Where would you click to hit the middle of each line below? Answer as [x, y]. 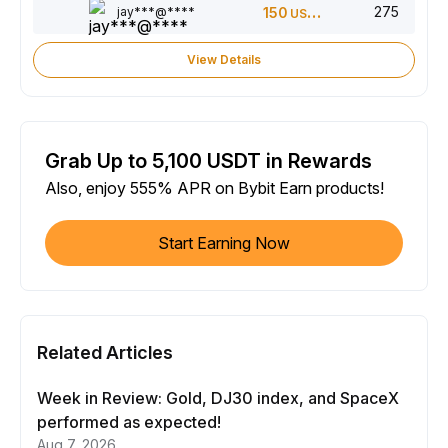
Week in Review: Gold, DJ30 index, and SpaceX [218, 398]
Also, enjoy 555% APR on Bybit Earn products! [214, 188]
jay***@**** [156, 12]
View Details [224, 60]
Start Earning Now [224, 243]
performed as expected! [129, 422]
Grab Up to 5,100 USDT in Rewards [208, 161]
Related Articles [105, 353]
